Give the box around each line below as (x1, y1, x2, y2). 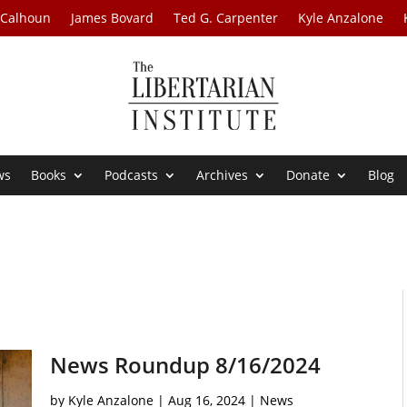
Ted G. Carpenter (174, 9, 279, 26)
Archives (196, 166, 249, 184)
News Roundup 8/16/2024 (49, 350, 321, 381)
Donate (286, 166, 331, 184)
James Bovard (71, 9, 154, 26)
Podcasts (104, 166, 159, 184)
